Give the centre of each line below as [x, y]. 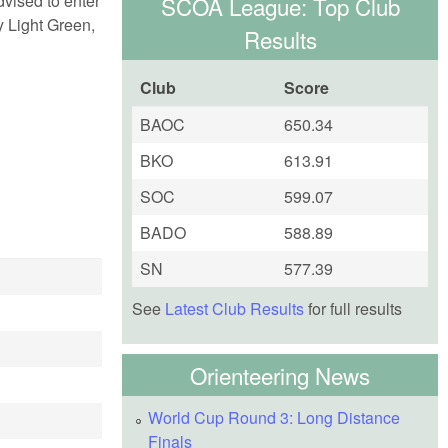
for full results [353, 308]
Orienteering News [280, 374]
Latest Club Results [234, 308]
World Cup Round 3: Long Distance [274, 417]
